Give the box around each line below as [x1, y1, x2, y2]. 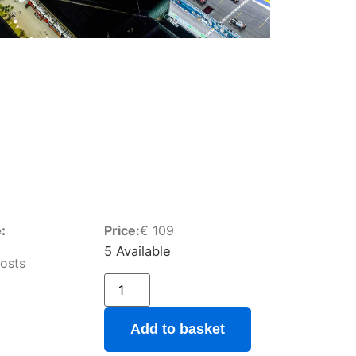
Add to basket [130, 320, 225, 337]
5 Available [103, 243, 171, 260]
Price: [103, 222, 140, 239]
